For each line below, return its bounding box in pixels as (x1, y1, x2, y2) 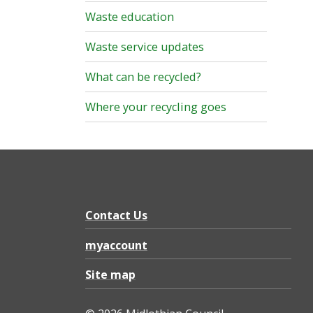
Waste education (85, 9, 174, 25)
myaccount (85, 237, 147, 253)
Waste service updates (85, 39, 204, 55)
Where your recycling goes (85, 99, 226, 115)
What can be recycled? (85, 69, 201, 85)
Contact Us (85, 208, 147, 224)
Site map (85, 266, 136, 282)
